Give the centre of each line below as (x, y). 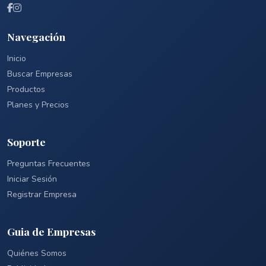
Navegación (36, 36)
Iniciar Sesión (32, 179)
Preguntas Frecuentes (49, 163)
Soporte (26, 141)
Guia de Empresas (51, 231)
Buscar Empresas (40, 74)
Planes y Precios (38, 104)
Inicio (17, 58)
